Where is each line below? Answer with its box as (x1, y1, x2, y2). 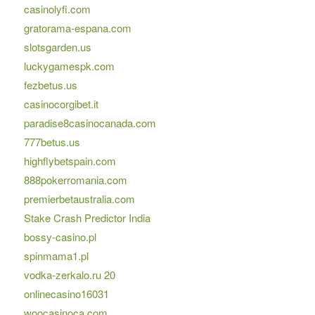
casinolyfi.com (23, 1, 91, 17)
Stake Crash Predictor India (23, 210, 150, 226)
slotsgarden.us (23, 39, 91, 55)
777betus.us (23, 134, 80, 150)
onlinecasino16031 (23, 286, 109, 302)
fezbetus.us (23, 77, 77, 93)
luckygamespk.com (23, 58, 115, 74)
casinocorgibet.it (23, 96, 98, 112)
